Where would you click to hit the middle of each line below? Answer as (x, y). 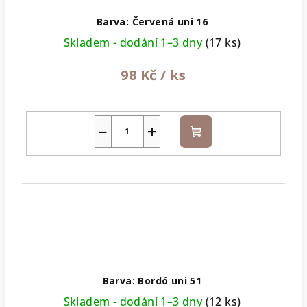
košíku (212, 147)
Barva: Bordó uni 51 (152, 281)
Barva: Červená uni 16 (152, 21)
